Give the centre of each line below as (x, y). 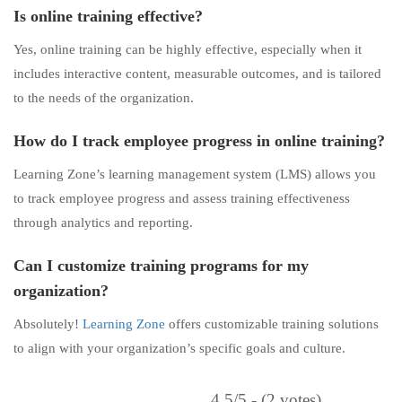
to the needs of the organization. (104, 98)
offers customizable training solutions (272, 324)
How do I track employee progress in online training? (199, 141)
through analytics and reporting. (103, 223)
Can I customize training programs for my (161, 266)
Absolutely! (48, 324)
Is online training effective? (108, 16)
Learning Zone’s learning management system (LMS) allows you (195, 174)
